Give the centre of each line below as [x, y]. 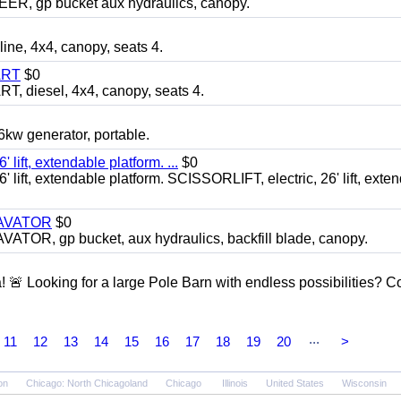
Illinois [235, 383]
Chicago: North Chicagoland [87, 383]
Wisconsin [364, 383]
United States [295, 383]
